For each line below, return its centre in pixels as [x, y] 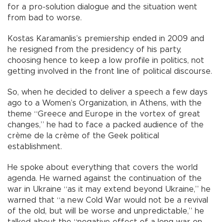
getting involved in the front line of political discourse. [110, 72]
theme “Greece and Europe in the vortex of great [104, 114]
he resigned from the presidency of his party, [94, 50]
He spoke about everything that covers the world [103, 168]
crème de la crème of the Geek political [83, 136]
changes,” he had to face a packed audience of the [106, 125]
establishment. [35, 147]
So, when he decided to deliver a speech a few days [108, 92]
